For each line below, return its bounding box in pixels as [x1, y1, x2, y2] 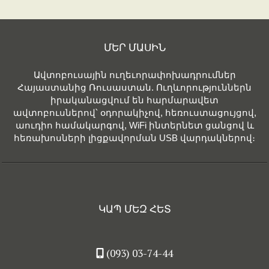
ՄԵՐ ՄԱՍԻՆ [103, 40, 166, 54]
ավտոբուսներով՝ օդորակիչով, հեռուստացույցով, [13, 107, 256, 118]
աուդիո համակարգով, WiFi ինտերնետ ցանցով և [15, 119, 254, 130]
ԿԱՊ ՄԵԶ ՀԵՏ [98, 201, 171, 216]
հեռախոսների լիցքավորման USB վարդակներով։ [14, 132, 255, 143]
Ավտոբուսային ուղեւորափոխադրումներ [33, 69, 236, 80]
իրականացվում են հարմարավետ [50, 94, 219, 105]
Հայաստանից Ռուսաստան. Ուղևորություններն [17, 82, 252, 92]
